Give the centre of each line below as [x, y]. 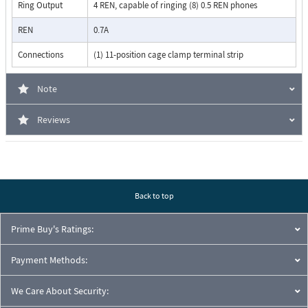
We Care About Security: [60, 291]
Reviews [54, 120]
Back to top [154, 196]
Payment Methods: [49, 260]
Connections [41, 55]
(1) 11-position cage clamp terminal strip [168, 55]
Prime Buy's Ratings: [52, 229]
